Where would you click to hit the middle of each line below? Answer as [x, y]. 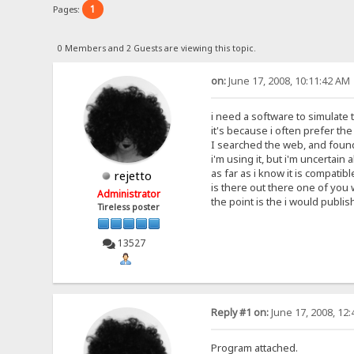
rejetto [133, 175]
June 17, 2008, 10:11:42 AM [288, 81]
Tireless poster [129, 207]
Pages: [68, 9]
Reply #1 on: [239, 313]
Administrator [129, 194]
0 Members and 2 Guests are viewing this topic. [156, 48]
